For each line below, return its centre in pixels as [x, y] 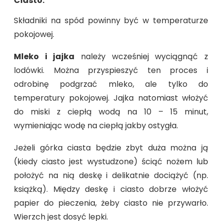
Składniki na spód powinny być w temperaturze [111, 21]
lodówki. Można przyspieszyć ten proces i [111, 71]
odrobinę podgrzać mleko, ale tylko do [111, 84]
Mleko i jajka [44, 57]
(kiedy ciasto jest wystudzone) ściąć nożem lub [111, 162]
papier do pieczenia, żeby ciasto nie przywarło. [111, 203]
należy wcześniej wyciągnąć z [142, 57]
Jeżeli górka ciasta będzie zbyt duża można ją [111, 148]
